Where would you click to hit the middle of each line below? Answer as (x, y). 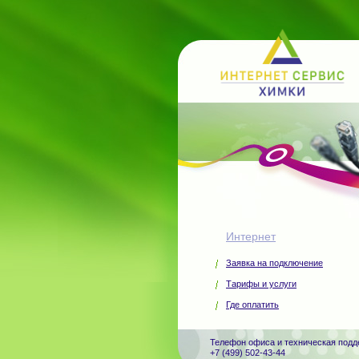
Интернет (251, 236)
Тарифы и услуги (261, 284)
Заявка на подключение (274, 263)
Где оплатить (252, 305)
